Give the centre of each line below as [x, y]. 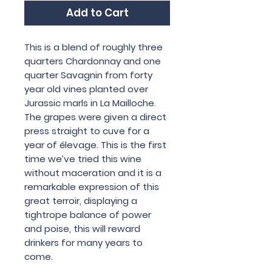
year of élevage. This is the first [95, 144]
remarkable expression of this [92, 186]
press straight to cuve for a [87, 131]
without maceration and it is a [93, 172]
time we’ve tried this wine [83, 158]
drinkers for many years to [83, 242]
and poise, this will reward [82, 228]
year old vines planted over [86, 89]
